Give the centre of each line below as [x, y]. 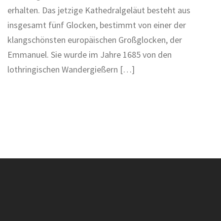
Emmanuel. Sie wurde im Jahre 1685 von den [90, 55]
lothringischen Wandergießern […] [71, 70]
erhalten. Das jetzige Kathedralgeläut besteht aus [99, 10]
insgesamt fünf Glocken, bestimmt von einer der [97, 25]
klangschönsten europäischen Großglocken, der [95, 40]
